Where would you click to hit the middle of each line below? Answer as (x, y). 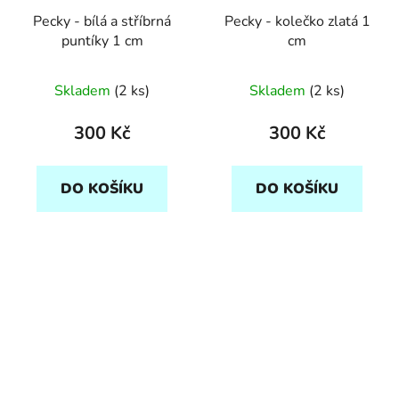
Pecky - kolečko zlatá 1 (297, 21)
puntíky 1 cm (102, 41)
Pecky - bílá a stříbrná (102, 21)
